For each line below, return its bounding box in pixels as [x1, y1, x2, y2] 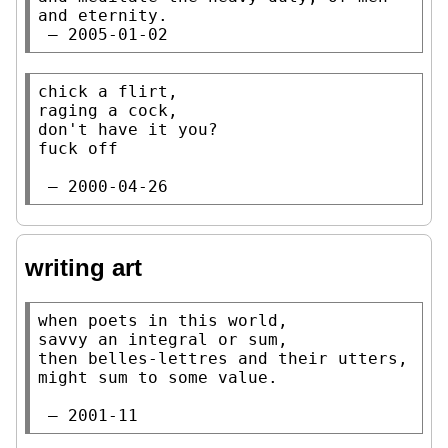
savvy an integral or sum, [38, 330, 288, 350]
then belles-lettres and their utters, [38, 349, 408, 369]
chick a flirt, [38, 81, 178, 101]
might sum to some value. [38, 368, 278, 388]
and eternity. [38, 5, 168, 25]
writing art [25, 254, 142, 282]
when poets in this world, [38, 311, 288, 331]
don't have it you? [38, 119, 218, 139]
